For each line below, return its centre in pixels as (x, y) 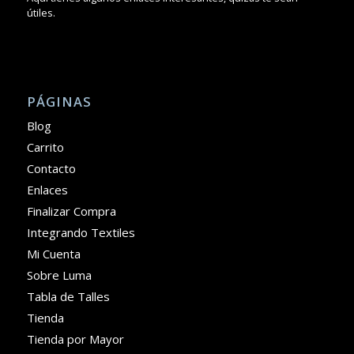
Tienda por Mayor (75, 339)
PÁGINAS (59, 101)
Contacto (51, 168)
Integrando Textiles (81, 232)
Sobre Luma (59, 275)
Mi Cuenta (53, 253)
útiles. (41, 12)
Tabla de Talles (68, 296)
